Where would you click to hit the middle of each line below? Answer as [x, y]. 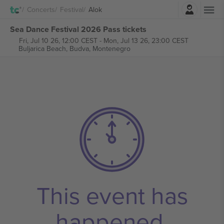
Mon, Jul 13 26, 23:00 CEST [146, 40]
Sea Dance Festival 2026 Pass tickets [78, 29]
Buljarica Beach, [44, 48]
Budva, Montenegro [100, 48]
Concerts [41, 9]
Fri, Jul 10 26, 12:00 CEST [58, 40]
